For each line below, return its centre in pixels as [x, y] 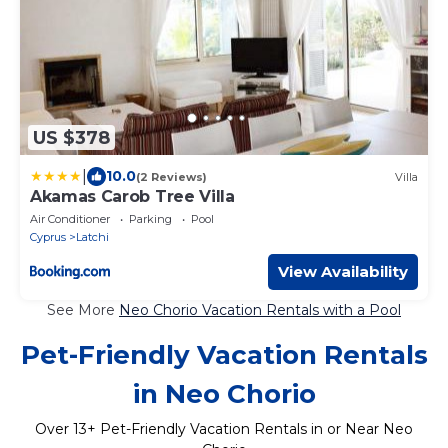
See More [83, 310]
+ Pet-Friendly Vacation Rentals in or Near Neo [250, 429]
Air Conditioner [70, 219]
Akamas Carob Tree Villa [132, 197]
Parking [150, 219]
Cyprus [48, 237]
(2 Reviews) [171, 176]
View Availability [343, 272]
